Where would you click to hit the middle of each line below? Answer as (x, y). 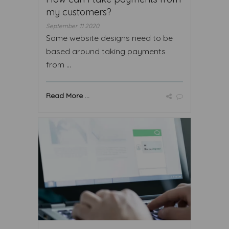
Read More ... (68, 95)
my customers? (79, 12)
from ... (59, 64)
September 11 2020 (73, 26)
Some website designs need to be (109, 38)
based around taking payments (106, 51)
